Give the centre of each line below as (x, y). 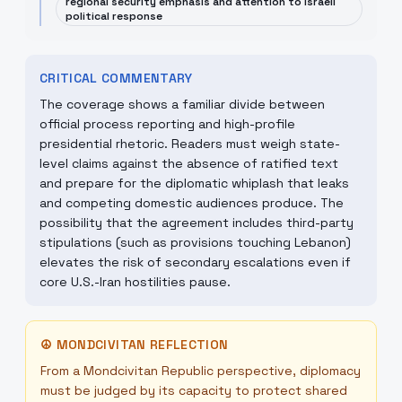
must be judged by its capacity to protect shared (194, 390)
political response (114, 16)
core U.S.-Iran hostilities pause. (135, 282)
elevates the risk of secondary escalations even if (195, 262)
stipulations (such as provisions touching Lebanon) (195, 242)
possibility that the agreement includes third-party (197, 223)
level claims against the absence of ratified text (189, 163)
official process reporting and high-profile (167, 124)
